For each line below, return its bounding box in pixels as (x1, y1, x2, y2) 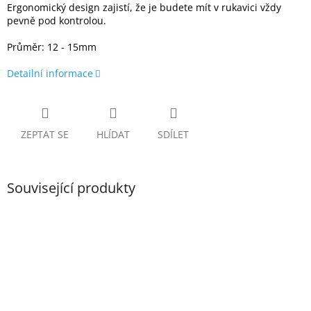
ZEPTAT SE (21, 128, 69, 142)
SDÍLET (158, 128, 189, 142)
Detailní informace (7, 67, 93, 81)
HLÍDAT (96, 128, 130, 142)
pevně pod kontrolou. (7, 14, 106, 28)
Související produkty (7, 178, 135, 198)
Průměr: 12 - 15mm (7, 40, 96, 54)
